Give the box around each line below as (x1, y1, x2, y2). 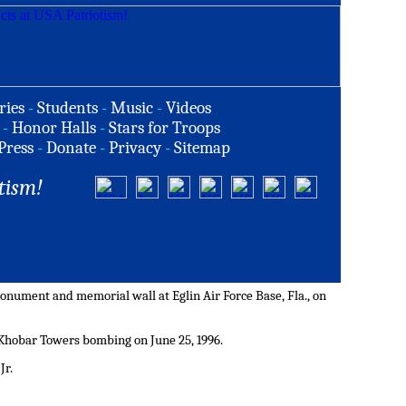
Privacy (109, 138, 161, 158)
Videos (166, 98, 211, 118)
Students (37, 98, 98, 118)
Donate (46, 138, 96, 158)
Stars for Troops (109, 118, 220, 138)
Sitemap (174, 138, 230, 158)
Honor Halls (12, 118, 96, 138)
